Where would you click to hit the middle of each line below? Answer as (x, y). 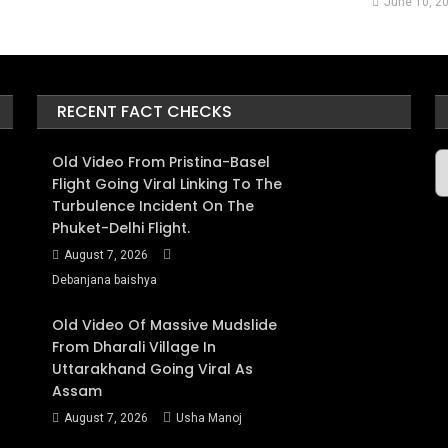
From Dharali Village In (134, 347)
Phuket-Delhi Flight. (121, 228)
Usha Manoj (209, 418)
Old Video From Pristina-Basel (161, 162)
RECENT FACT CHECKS (145, 111)
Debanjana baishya (105, 280)
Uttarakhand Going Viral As (153, 369)
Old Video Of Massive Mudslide (165, 325)
